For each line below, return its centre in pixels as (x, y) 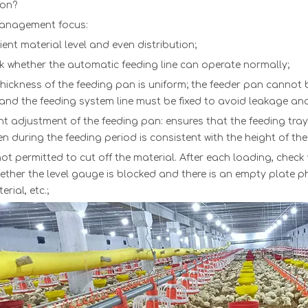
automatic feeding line (122, 65)
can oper (202, 65)
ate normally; (257, 65)
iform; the (185, 85)
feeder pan (236, 85)
